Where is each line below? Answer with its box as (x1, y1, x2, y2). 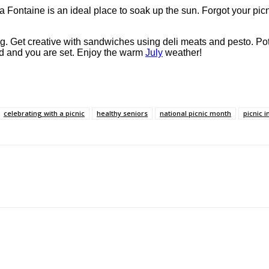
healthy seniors (97, 108, 148, 118)
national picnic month (160, 108, 231, 118)
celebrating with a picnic (4, 108, 85, 118)
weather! (163, 47, 202, 58)
